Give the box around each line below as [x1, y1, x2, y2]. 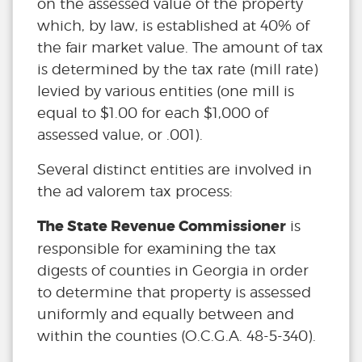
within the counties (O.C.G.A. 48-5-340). [37, 327, 316, 345]
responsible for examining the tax [37, 240, 276, 258]
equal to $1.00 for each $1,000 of [37, 104, 268, 122]
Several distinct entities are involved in [37, 161, 312, 179]
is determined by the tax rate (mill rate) [37, 61, 318, 78]
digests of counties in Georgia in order [37, 262, 309, 280]
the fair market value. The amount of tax [37, 39, 323, 57]
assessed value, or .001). [37, 126, 203, 144]
